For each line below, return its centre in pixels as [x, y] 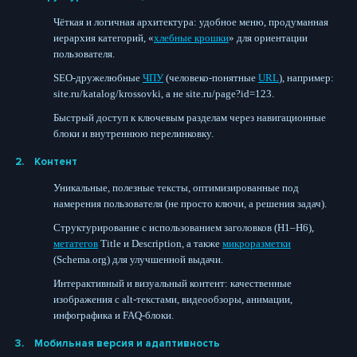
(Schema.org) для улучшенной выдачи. [138, 259]
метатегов [76, 243]
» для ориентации [268, 37]
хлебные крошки [191, 37]
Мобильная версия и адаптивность [127, 343]
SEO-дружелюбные [98, 77]
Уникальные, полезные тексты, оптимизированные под [176, 187]
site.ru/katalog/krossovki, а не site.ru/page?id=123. [164, 93]
